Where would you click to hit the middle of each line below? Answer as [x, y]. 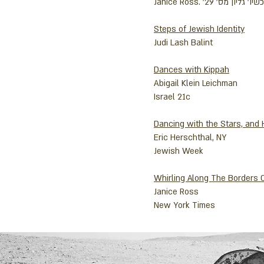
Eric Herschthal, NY [190, 138]
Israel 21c [172, 97]
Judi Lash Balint [183, 43]
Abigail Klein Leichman [196, 83]
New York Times [184, 205]
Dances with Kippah [192, 70]
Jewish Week [179, 151]
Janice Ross [176, 192]
